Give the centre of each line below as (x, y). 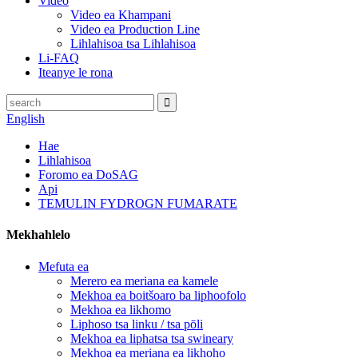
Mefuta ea (64, 266)
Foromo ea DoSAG (88, 175)
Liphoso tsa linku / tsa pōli (137, 324)
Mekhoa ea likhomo (121, 309)
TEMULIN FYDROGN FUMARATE (138, 203)
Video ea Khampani (121, 15)
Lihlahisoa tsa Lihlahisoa (133, 44)
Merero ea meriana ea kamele (144, 280)
